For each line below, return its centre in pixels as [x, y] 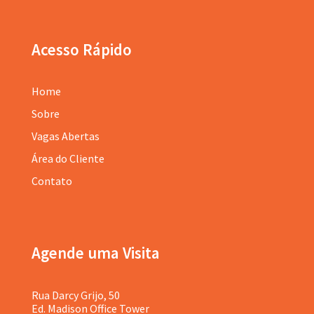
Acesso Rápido [81, 49]
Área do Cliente [68, 158]
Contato [52, 180]
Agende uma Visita [95, 252]
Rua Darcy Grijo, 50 [75, 295]
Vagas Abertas [65, 136]
